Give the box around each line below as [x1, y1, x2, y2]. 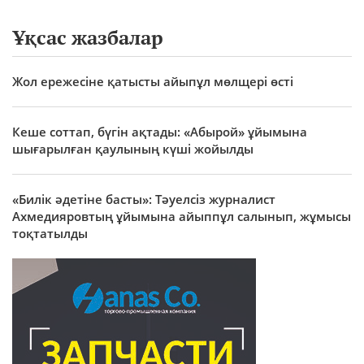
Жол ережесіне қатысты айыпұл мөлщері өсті [12, 72, 293, 89]
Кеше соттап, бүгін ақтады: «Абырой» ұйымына [12, 123, 307, 140]
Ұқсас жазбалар [12, 24, 163, 50]
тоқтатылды [12, 224, 88, 241]
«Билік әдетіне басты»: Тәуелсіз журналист [12, 190, 275, 207]
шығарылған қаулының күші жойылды [12, 140, 253, 157]
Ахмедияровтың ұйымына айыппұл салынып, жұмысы [12, 207, 351, 224]
